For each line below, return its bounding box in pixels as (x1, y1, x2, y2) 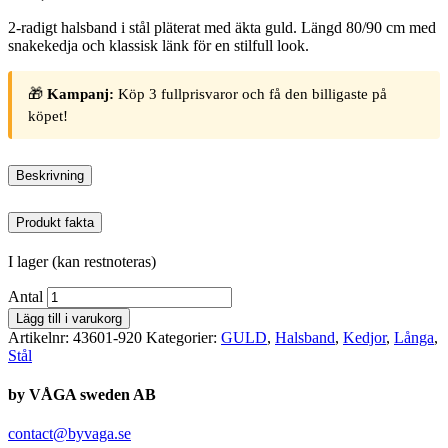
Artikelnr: (8, 328, 73, 346)
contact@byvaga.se (8, 425, 131, 443)
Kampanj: (47, 85, 114, 103)
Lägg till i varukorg (16, 310, 122, 326)
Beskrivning (16, 167, 84, 183)
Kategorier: (146, 328, 221, 346)
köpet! (28, 107, 68, 125)
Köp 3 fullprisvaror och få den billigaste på (114, 85, 387, 103)
